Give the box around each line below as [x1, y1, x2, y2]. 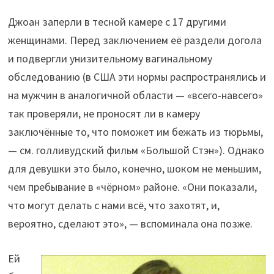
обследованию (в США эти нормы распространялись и [7, 70, 266, 84]
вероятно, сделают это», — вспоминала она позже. [7, 217, 253, 231]
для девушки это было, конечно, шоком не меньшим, [7, 161, 261, 176]
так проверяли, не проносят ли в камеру [7, 106, 200, 121]
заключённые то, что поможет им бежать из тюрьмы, [7, 125, 263, 139]
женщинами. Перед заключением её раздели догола [7, 33, 262, 48]
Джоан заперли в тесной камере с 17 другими [7, 15, 226, 29]
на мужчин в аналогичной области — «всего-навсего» [7, 88, 263, 103]
